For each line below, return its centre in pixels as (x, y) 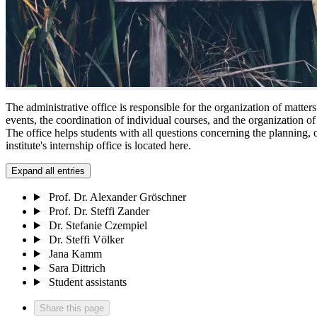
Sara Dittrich (77, 267)
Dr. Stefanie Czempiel (98, 225)
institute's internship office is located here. (98, 145)
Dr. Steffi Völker (86, 239)
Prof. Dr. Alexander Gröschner (117, 197)
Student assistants (87, 282)
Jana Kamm (75, 253)
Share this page (72, 308)
